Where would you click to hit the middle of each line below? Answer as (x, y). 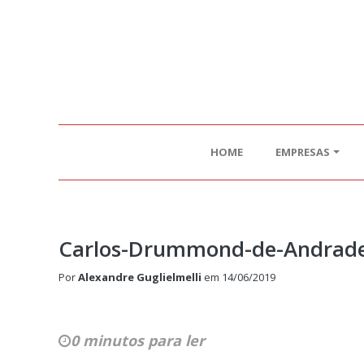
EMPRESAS (303, 152)
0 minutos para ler (138, 341)
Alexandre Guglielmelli (140, 277)
